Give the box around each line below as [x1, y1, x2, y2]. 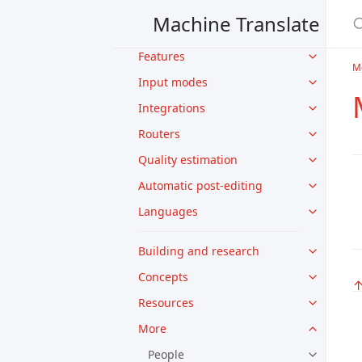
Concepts [138, 269, 188, 284]
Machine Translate [153, 10, 320, 37]
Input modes [138, 74, 208, 90]
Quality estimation [138, 152, 238, 167]
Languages [138, 204, 198, 219]
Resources [138, 295, 194, 310]
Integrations [138, 100, 205, 116]
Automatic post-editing [138, 178, 263, 193]
